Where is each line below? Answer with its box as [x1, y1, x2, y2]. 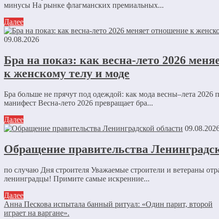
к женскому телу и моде [4, 67, 130, 80]
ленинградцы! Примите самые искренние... [4, 175, 150, 183]
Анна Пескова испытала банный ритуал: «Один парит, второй [4, 200, 213, 209]
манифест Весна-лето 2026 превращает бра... [4, 99, 153, 108]
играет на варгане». [4, 209, 69, 218]
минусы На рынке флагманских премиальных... [4, 1, 164, 10]
